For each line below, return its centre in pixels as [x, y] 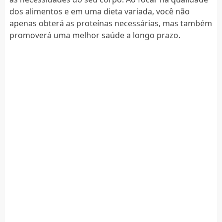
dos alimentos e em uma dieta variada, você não [99, 11]
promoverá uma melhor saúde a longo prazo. [95, 35]
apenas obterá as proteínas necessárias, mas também [111, 23]
